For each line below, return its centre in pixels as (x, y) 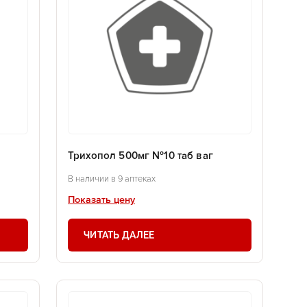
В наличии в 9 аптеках (112, 179)
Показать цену (101, 200)
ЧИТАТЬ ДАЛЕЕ (119, 235)
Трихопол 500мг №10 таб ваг (140, 156)
